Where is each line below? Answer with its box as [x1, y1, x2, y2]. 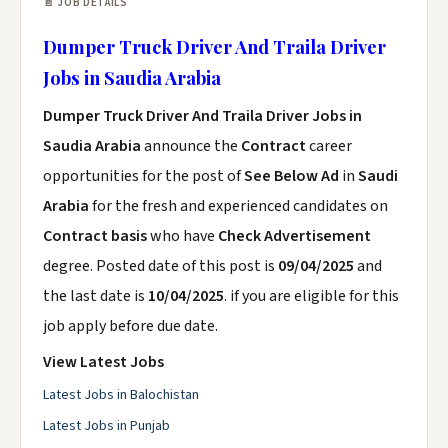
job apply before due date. [43, 315, 218, 337]
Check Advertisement [218, 225, 371, 247]
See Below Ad [244, 165, 342, 187]
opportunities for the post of [43, 165, 244, 187]
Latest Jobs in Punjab [43, 416, 170, 436]
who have [147, 225, 218, 247]
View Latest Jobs [43, 351, 164, 373]
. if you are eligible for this [224, 285, 399, 307]
